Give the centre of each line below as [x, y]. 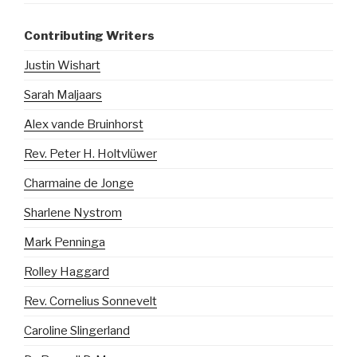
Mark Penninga [65, 242]
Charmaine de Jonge [79, 183]
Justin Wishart [62, 65]
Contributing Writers [89, 36]
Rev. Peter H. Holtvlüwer [90, 154]
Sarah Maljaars [63, 95]
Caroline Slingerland [77, 331]
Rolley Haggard [67, 272]
